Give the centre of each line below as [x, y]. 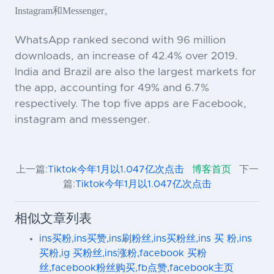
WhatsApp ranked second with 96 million [120, 41]
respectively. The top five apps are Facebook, [131, 104]
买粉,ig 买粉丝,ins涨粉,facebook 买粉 [123, 254]
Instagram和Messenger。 [64, 11]
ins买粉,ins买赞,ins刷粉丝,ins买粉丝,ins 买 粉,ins [146, 239]
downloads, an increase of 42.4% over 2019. [126, 57]
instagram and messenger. [82, 120]
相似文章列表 [53, 219]
